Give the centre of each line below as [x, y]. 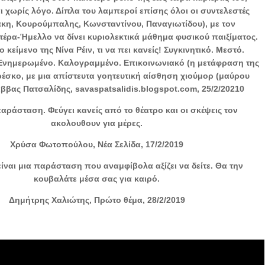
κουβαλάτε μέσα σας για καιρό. [97, 178]
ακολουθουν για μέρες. [97, 123]
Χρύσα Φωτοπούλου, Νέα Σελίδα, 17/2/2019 [97, 144]
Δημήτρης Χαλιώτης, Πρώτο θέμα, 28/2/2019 [97, 200]
